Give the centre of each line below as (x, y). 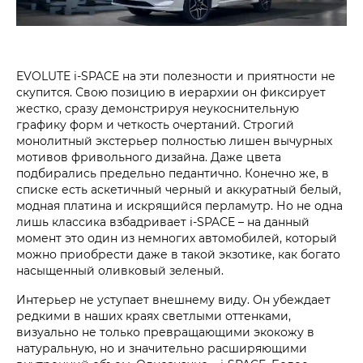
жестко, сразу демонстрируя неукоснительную (158, 108)
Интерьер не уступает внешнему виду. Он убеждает (173, 299)
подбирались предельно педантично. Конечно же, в (173, 173)
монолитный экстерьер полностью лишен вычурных (174, 140)
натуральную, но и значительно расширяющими (162, 348)
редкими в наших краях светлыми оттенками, (154, 315)
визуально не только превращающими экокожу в (165, 331)
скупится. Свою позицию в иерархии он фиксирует (171, 92)
